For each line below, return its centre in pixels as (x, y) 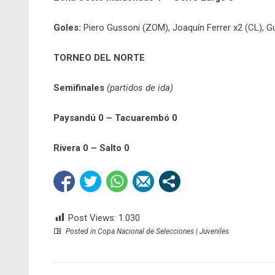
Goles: (67, 28)
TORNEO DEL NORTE (99, 58)
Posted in (81, 232)
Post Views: (92, 218)
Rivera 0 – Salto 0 (91, 148)
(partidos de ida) (140, 88)
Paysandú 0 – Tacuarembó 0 (115, 118)
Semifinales (79, 88)
